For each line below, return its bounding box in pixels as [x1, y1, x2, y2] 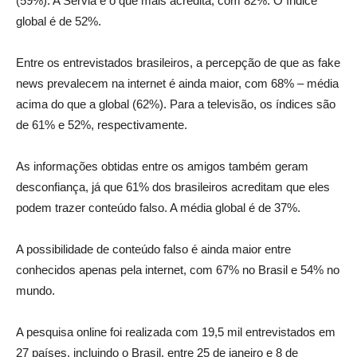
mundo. [16, 284, 55, 298]
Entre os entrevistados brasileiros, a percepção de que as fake [16, 56, 340, 70]
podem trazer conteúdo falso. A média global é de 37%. [16, 201, 300, 215]
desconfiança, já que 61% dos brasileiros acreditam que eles [16, 180, 330, 194]
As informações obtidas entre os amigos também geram [16, 159, 308, 174]
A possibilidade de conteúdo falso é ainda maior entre [16, 242, 291, 257]
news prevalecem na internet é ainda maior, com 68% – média [16, 76, 339, 91]
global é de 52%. [16, 14, 101, 29]
